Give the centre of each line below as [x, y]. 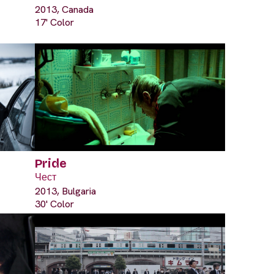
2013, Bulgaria [65, 191]
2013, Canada [64, 9]
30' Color [54, 204]
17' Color [54, 22]
